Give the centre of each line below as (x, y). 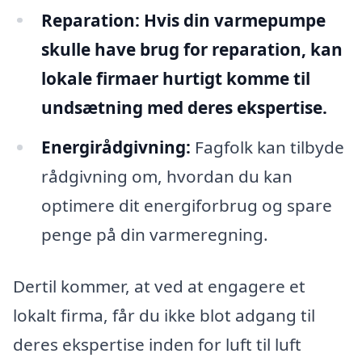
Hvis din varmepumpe (232, 20)
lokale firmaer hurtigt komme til (175, 78)
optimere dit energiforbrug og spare (186, 206)
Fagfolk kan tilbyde (267, 147)
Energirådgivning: (116, 147)
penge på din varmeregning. (154, 235)
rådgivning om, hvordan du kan (166, 177)
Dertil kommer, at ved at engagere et (159, 286)
